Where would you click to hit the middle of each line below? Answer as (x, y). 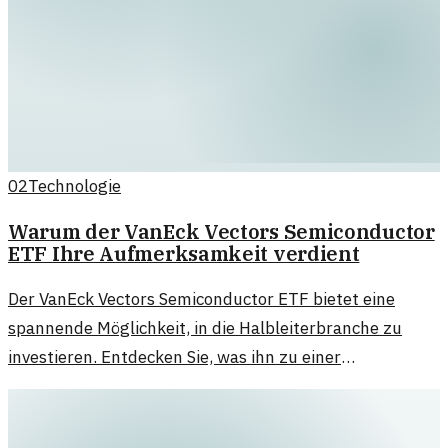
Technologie (74, 186)
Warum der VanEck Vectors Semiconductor (221, 231)
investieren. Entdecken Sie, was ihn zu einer (174, 356)
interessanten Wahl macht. (111, 385)
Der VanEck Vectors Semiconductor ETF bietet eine (201, 298)
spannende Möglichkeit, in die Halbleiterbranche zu (205, 327)
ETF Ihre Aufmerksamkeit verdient (184, 253)
